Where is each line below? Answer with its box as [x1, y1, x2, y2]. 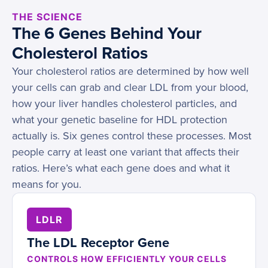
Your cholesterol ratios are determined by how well [12, 65, 249, 78]
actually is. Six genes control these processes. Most [12, 129, 251, 143]
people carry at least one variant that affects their [12, 145, 239, 159]
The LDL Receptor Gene [27, 235, 169, 251]
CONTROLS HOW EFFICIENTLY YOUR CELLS [27, 254, 227, 264]
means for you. [12, 178, 81, 191]
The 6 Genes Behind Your [12, 23, 202, 44]
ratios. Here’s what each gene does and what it [12, 162, 230, 175]
